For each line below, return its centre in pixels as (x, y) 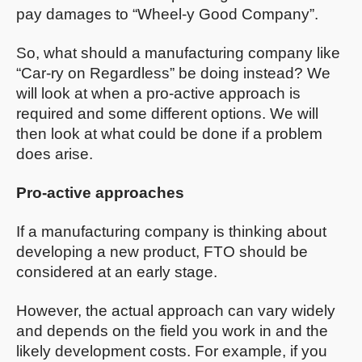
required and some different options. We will (167, 114)
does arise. (55, 154)
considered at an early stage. (117, 272)
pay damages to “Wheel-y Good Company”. (167, 15)
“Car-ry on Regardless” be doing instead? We (173, 74)
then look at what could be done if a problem (169, 134)
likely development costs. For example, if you (172, 351)
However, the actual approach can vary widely (176, 311)
